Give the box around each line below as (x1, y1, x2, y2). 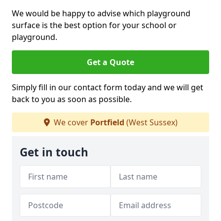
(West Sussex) (124, 117, 178, 128)
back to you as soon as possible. (12, 94, 132, 105)
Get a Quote (87, 57, 134, 68)
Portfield (90, 117, 124, 128)
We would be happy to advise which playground (12, 8, 190, 19)
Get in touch (20, 145, 88, 160)
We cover (51, 117, 90, 128)
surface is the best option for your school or (12, 20, 177, 31)
